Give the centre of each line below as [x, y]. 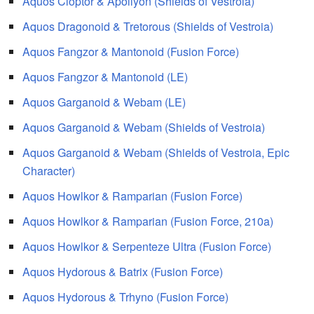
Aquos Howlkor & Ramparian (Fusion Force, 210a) [148, 221]
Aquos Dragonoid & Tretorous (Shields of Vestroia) [148, 26]
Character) [49, 170]
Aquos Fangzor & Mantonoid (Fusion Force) [131, 51]
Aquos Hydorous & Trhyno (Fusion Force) [125, 296]
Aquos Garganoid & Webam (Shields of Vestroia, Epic [156, 152]
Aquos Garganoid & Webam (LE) [104, 102]
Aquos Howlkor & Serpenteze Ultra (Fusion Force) [147, 246]
